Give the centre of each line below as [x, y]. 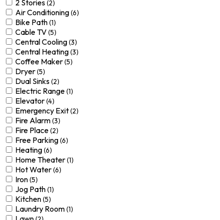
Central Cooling [42, 42]
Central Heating [43, 52]
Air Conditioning [43, 12]
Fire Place [33, 130]
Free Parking [38, 140]
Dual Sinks [33, 81]
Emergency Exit [43, 110]
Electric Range [41, 91]
